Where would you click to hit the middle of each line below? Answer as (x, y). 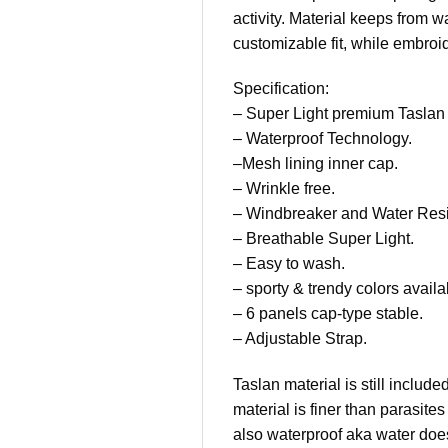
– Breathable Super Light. (323, 239)
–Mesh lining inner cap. (315, 164)
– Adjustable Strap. (300, 339)
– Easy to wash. (289, 264)
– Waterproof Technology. (322, 139)
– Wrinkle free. (284, 189)
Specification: (281, 89)
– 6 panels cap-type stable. (328, 314)
